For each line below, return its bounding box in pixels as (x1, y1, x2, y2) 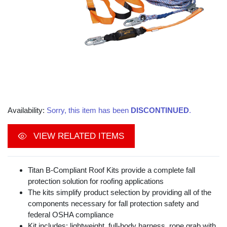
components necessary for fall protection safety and (28, 199, 199, 208)
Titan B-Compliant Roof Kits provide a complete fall (28, 166, 195, 175)
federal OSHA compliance (28, 210, 113, 219)
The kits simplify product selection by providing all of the (28, 188, 211, 197)
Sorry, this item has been (47, 106, 131, 115)
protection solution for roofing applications (28, 177, 164, 186)
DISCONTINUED (131, 106, 189, 115)
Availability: (8, 106, 47, 115)
